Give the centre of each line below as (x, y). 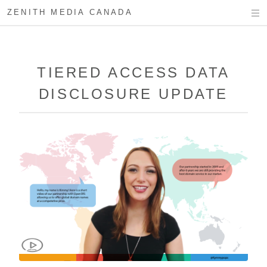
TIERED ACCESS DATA (133, 72)
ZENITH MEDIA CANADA (70, 12)
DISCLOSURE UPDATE (133, 94)
